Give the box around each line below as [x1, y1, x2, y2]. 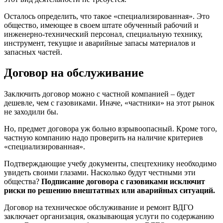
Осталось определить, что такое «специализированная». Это [4, 11, 210, 20]
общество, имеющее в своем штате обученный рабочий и [4, 20, 199, 29]
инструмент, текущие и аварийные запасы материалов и [4, 38, 196, 47]
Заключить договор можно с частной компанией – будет [4, 90, 195, 99]
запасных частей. [4, 47, 62, 56]
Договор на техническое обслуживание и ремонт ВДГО [4, 203, 194, 212]
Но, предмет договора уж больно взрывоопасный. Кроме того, [4, 124, 217, 133]
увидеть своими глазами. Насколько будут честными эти [4, 168, 196, 177]
